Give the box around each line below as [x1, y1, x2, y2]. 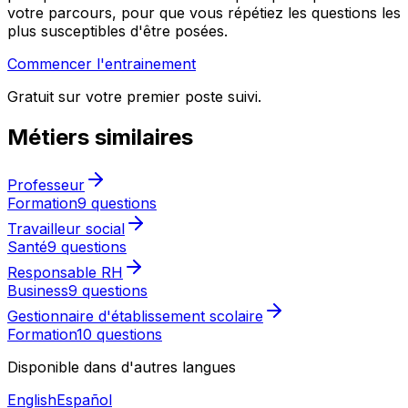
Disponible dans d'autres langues [7, 358, 236, 377]
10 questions [76, 325, 162, 344]
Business [7, 281, 68, 301]
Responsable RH [7, 263, 123, 282]
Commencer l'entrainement [7, 55, 196, 74]
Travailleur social [7, 219, 125, 239]
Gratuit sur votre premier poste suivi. [7, 87, 261, 107]
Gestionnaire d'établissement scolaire [7, 307, 263, 326]
